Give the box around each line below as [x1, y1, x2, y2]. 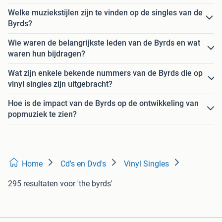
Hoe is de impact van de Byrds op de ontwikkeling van [8, 98, 199, 108]
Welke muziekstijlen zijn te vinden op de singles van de [8, 7, 203, 17]
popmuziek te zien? [8, 109, 77, 119]
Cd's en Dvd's [60, 159, 106, 168]
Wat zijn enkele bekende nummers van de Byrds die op [8, 68, 203, 78]
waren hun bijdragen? [8, 49, 85, 58]
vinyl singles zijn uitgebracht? [8, 79, 112, 89]
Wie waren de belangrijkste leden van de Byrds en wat [8, 38, 200, 48]
